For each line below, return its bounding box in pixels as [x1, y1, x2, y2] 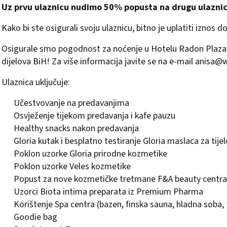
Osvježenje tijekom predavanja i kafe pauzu [14, 109, 175, 122]
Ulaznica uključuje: [2, 76, 70, 89]
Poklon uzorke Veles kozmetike [14, 160, 131, 173]
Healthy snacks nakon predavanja [14, 122, 139, 135]
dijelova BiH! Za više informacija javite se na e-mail [2, 55, 195, 68]
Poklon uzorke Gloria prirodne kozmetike [14, 147, 167, 160]
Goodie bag [14, 211, 57, 223]
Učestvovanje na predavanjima [14, 97, 129, 109]
